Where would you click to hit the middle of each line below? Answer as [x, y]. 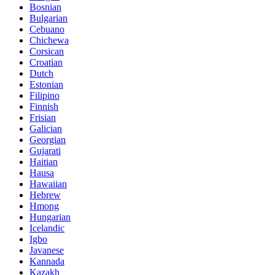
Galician [46, 129]
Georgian [48, 140]
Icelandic [47, 228]
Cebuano [47, 29]
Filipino [45, 96]
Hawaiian [48, 184]
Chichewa [49, 41]
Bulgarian [48, 18]
